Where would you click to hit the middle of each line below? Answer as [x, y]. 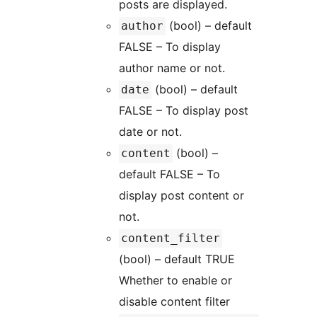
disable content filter [174, 302]
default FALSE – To [169, 174]
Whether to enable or [175, 281]
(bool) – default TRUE [177, 259]
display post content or [181, 196]
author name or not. [172, 68]
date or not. [150, 132]
